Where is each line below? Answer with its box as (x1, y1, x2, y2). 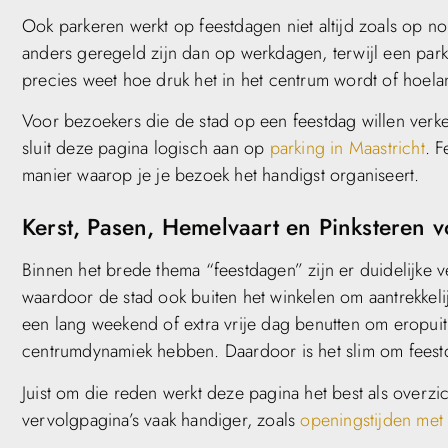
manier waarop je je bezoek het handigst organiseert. (22, 162, 420, 189)
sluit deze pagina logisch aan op (22, 135, 270, 162)
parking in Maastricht (269, 135, 425, 162)
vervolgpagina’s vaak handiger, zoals (22, 406, 301, 433)
